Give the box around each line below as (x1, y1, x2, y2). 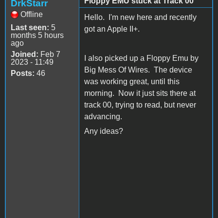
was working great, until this (84, 77, 180, 86)
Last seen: (11, 23, 49, 32)
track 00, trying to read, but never (84, 100, 196, 109)
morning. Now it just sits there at (84, 89, 196, 97)
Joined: (11, 50, 38, 58)
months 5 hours (11, 31, 64, 39)
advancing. (84, 112, 122, 121)
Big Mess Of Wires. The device (84, 65, 192, 74)
